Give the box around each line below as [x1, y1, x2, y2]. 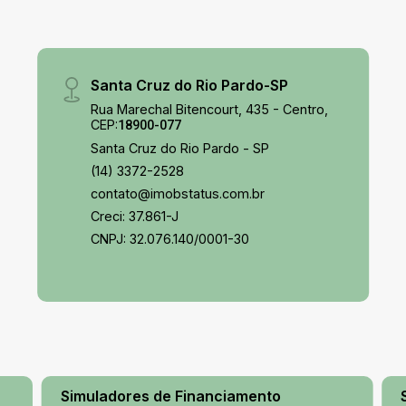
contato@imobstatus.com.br [91, 186, 266, 201]
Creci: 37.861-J [91, 208, 179, 224]
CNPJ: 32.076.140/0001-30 [91, 231, 250, 246]
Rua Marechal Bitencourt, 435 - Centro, [91, 101, 329, 117]
